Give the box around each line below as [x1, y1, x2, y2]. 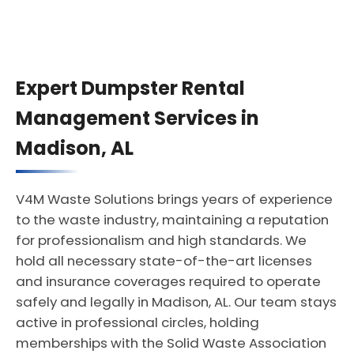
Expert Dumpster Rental [16, 75, 245, 101]
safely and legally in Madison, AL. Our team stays [16, 292, 337, 311]
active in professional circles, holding [16, 313, 259, 332]
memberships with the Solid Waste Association [16, 333, 326, 352]
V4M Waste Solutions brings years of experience [16, 190, 333, 209]
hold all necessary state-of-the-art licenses [16, 251, 312, 270]
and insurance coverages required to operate [16, 272, 321, 291]
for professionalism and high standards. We [16, 231, 307, 250]
